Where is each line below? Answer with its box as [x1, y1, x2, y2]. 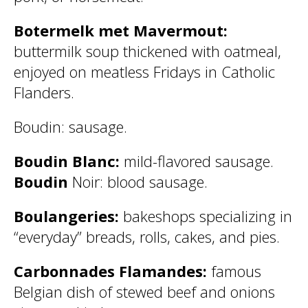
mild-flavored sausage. [124, 151, 274, 171]
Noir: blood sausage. [72, 171, 208, 192]
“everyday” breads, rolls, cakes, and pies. [14, 226, 280, 247]
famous [211, 261, 261, 281]
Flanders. [14, 82, 74, 102]
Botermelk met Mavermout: [14, 20, 228, 41]
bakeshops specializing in [123, 206, 292, 226]
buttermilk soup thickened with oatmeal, [14, 41, 281, 61]
